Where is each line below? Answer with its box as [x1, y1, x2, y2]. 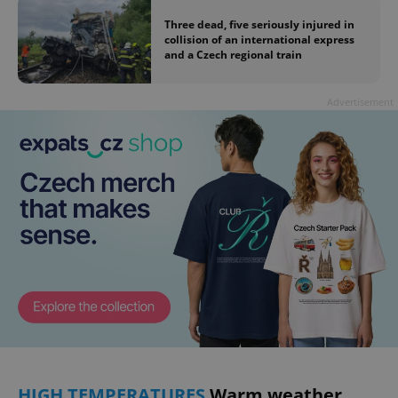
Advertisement [327, 95, 394, 109]
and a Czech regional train [164, 46, 302, 62]
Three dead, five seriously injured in [164, 16, 354, 32]
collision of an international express [164, 31, 354, 47]
